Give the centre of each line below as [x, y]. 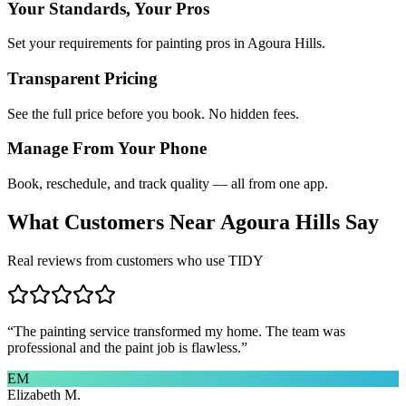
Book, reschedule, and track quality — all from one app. [168, 184]
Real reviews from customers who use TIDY [135, 260]
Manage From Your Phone [107, 149]
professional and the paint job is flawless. [124, 347]
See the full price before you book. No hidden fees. [153, 113]
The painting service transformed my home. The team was [179, 331]
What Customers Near [114, 222]
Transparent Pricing [82, 78]
